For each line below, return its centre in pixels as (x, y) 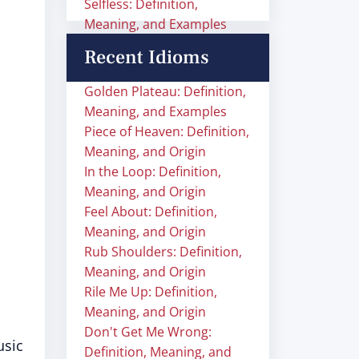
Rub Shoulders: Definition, (163, 252)
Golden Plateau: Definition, (165, 91)
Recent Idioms (147, 57)
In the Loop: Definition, (153, 171)
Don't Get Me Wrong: (148, 332)
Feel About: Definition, (151, 212)
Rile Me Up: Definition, (151, 292)
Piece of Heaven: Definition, (167, 131)
